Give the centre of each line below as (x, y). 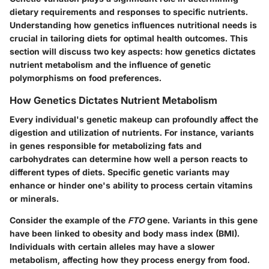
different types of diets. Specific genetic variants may (119, 172)
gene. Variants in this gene (201, 220)
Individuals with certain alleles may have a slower (112, 246)
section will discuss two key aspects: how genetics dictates (133, 51)
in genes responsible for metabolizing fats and (106, 145)
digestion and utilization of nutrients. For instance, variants (132, 132)
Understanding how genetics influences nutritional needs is (133, 25)
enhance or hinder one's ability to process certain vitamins (131, 185)
